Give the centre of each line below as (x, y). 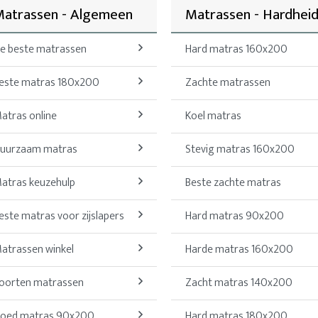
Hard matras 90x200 (235, 216)
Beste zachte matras (233, 183)
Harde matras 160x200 (239, 250)
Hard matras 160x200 (236, 50)
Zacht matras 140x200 (239, 283)
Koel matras (213, 116)
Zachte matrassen (228, 83)
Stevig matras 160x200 (240, 150)
